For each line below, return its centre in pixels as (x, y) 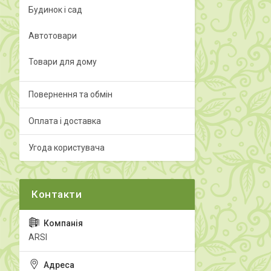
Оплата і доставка (65, 121)
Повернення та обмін (70, 94)
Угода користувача (67, 148)
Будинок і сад (55, 10)
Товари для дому (63, 62)
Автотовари (53, 36)
